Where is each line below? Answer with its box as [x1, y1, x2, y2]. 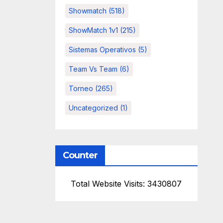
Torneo [68, 84, 93, 93]
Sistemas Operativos [68, 45, 136, 54]
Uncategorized [68, 104, 118, 112]
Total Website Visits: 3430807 [71, 179, 182, 189]
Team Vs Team [68, 65, 117, 74]
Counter [62, 150, 98, 161]
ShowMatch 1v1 [68, 26, 118, 35]
